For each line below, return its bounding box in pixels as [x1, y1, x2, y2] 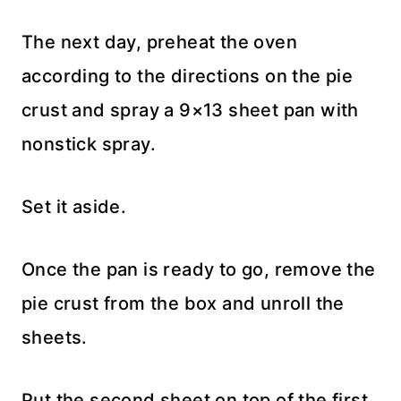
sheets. [21, 327, 88, 349]
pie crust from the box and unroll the [21, 293, 345, 315]
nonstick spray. [21, 133, 156, 156]
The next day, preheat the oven [21, 31, 297, 54]
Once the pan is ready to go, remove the [21, 259, 376, 281]
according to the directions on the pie [21, 65, 354, 88]
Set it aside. [21, 196, 127, 218]
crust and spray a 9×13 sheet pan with [21, 99, 359, 122]
